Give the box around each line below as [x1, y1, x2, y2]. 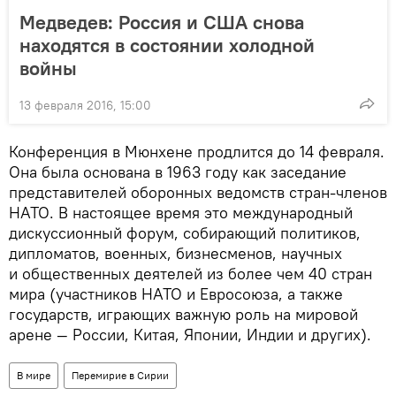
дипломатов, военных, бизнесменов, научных [9, 242, 342, 263]
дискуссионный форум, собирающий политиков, [9, 222, 361, 243]
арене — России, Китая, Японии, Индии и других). [9, 324, 371, 345]
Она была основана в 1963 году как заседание [9, 161, 346, 182]
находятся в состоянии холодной [19, 32, 315, 57]
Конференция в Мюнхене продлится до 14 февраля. [9, 141, 385, 162]
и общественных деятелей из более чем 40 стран [9, 263, 372, 284]
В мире [17, 368, 50, 382]
